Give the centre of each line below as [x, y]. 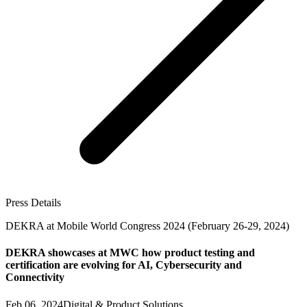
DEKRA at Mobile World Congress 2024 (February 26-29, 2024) [147, 226]
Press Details [33, 203]
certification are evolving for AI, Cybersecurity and [124, 265]
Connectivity [35, 278]
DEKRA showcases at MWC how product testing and [130, 253]
